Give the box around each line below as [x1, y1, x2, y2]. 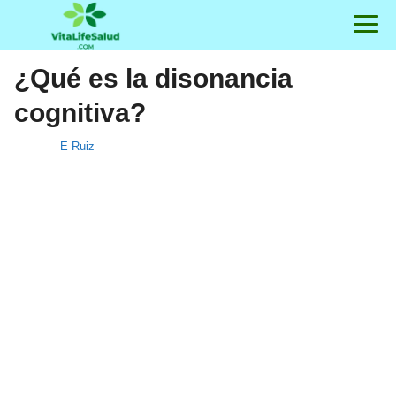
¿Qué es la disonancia [14, 64, 293, 93]
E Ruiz [60, 140, 95, 153]
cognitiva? [14, 98, 146, 127]
